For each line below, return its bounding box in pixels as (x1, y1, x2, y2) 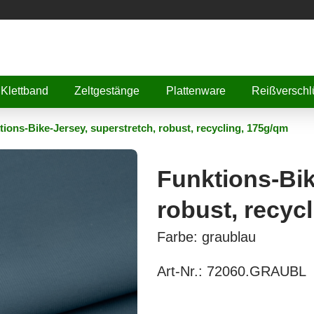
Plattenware (165, 84, 226, 97)
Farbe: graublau (157, 228, 256, 245)
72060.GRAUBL (207, 263, 306, 279)
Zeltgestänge (74, 84, 140, 97)
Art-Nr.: (157, 263, 207, 279)
